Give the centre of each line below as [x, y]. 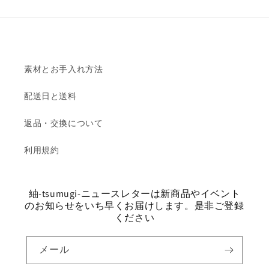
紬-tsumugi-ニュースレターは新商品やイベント [134, 193]
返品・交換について [64, 123]
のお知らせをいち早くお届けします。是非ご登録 [134, 205]
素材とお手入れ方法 [64, 69]
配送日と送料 [50, 96]
